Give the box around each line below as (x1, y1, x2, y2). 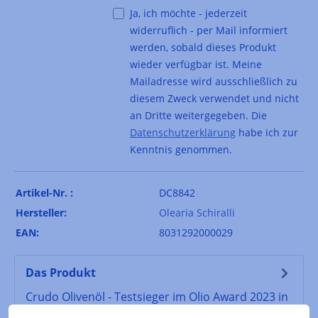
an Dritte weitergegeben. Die (129, 108, 267, 122)
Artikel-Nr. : (16, 185, 73, 199)
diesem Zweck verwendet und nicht (129, 91, 299, 105)
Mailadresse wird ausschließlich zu (129, 74, 297, 88)
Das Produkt (26, 264, 96, 280)
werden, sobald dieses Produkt (129, 40, 276, 54)
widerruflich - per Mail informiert (129, 23, 287, 37)
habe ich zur (235, 125, 298, 139)
